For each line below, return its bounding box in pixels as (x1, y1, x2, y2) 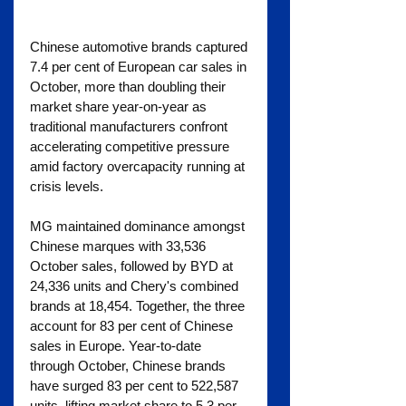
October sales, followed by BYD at (30, 257, 237, 274)
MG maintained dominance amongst (30, 217, 248, 234)
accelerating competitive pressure (30, 138, 233, 154)
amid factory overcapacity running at (30, 158, 248, 174)
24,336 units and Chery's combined (30, 277, 242, 294)
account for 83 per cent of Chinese (30, 317, 237, 333)
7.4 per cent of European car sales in (30, 58, 250, 74)
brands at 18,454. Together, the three (30, 297, 248, 314)
